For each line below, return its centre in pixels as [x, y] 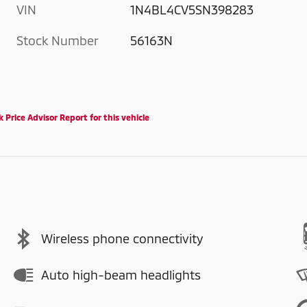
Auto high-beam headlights [121, 275]
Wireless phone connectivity [122, 238]
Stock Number [58, 40]
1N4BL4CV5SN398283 [192, 9]
